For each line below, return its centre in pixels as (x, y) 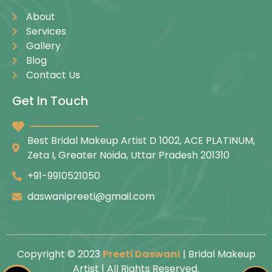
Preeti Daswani (141, 254)
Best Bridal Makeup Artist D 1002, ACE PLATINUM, (141, 140)
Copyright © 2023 (59, 254)
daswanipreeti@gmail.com (91, 196)
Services (46, 31)
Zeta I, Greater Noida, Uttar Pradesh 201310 (128, 155)
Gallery (43, 46)
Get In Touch (50, 100)
